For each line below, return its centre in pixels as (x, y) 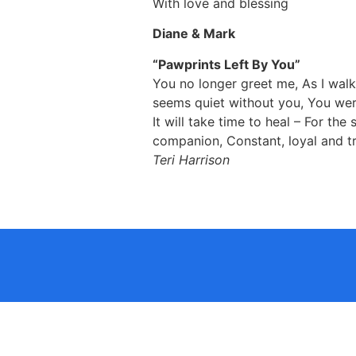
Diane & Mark (194, 34)
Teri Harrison (191, 159)
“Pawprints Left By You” (226, 64)
